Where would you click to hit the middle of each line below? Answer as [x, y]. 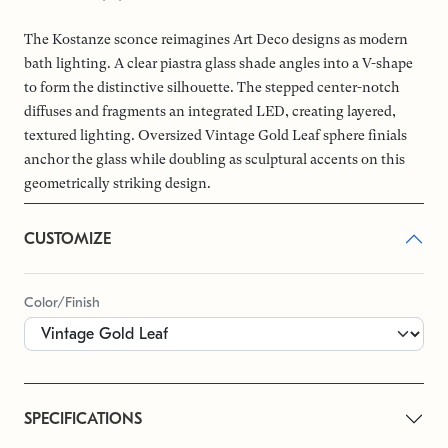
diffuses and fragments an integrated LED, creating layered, [210, 110]
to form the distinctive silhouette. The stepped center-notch [212, 86]
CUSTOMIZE [67, 238]
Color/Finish [62, 302]
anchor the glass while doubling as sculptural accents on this [214, 158]
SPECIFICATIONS [83, 418]
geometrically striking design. [117, 182]
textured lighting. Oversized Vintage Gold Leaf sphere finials [215, 134]
